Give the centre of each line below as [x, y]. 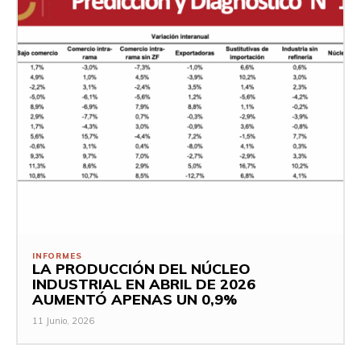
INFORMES [57, 255]
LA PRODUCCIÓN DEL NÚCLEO [141, 268]
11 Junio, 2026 [63, 320]
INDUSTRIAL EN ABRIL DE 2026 [144, 284]
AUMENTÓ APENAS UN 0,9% [135, 299]
